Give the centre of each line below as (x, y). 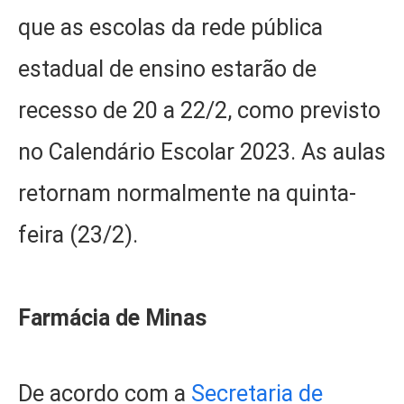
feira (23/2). (78, 234)
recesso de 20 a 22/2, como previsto (199, 110)
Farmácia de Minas (112, 317)
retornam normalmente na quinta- (187, 193)
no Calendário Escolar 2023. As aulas (202, 151)
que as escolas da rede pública (170, 27)
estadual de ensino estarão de (167, 69)
